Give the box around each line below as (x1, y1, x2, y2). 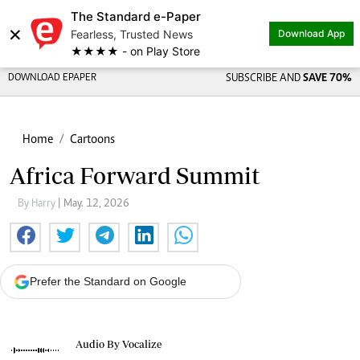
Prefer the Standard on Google (30, 275, 186, 288)
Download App (278, 27, 345, 39)
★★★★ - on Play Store (71, 44, 200, 58)
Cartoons (70, 133, 115, 146)
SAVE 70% (302, 73, 352, 84)
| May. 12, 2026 (58, 198, 129, 210)
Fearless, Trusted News (71, 27, 193, 41)
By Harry (18, 198, 58, 210)
